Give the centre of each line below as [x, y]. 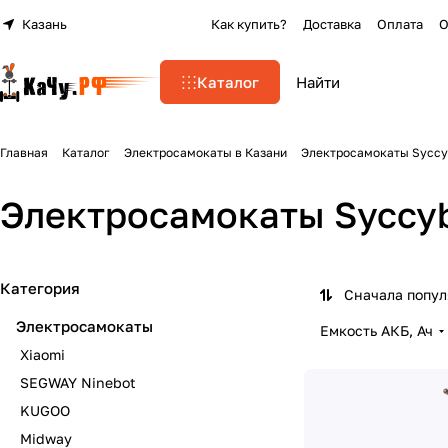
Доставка [332, 24]
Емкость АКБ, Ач [376, 330]
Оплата [400, 24]
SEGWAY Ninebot [78, 382]
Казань [44, 24]
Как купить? [249, 24]
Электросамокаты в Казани [205, 152]
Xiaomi [42, 354]
